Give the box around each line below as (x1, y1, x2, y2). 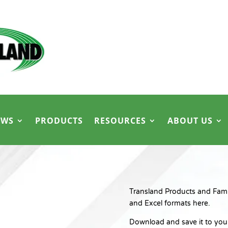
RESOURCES (94, 115, 146, 126)
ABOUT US (167, 115, 213, 126)
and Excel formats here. (129, 199, 210, 208)
